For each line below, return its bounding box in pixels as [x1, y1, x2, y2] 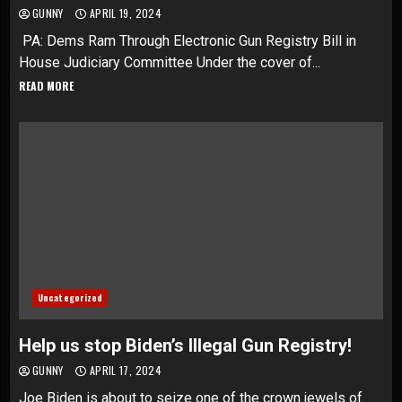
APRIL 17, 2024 [86, 363, 162, 378]
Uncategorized [38, 291, 103, 304]
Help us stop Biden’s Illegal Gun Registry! [19, 335, 352, 356]
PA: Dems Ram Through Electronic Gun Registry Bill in [19, 32, 356, 49]
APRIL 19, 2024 [86, 5, 162, 21]
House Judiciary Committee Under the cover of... [19, 54, 320, 71]
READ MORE [19, 78, 74, 93]
